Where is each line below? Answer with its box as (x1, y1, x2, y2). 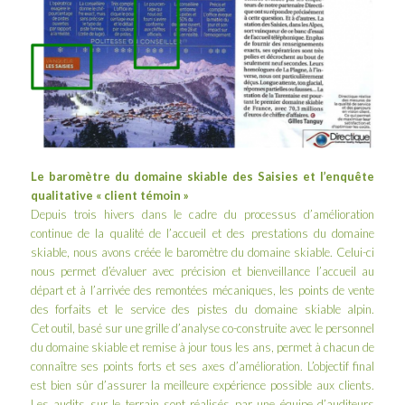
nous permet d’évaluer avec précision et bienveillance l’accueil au (30, 263, 375, 278)
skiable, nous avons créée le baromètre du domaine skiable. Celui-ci (30, 244, 375, 259)
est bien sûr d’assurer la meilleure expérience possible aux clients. (30, 377, 375, 392)
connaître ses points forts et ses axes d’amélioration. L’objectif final (30, 358, 375, 373)
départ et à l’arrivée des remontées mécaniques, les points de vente (30, 282, 375, 297)
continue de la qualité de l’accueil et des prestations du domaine (30, 225, 375, 240)
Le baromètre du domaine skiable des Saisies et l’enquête (30, 168, 375, 184)
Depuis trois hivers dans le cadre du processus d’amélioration (30, 206, 375, 221)
